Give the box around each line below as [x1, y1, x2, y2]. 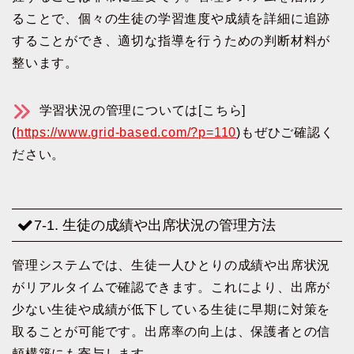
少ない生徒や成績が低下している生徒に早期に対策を [12, 302, 331, 316]
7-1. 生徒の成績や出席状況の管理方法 [34, 216, 276, 233]
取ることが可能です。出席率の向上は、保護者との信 [12, 324, 331, 338]
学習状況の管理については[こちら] [35, 103, 247, 117]
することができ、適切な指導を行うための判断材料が [12, 33, 331, 47]
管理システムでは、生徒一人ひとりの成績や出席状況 [12, 258, 331, 272]
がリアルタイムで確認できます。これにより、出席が [12, 280, 331, 294]
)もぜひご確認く [236, 125, 334, 139]
